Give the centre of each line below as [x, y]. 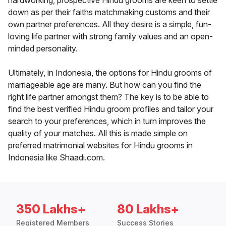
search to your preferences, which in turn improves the [107, 121]
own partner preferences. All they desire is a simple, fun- [110, 24]
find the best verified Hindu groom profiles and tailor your [111, 109]
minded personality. [43, 49]
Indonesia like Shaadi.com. [56, 158]
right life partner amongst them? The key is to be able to [108, 97]
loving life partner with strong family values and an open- [110, 37]
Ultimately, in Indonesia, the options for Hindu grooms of [110, 73]
